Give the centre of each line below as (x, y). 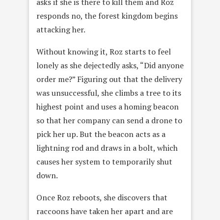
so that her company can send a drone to (109, 121)
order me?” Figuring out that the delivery (109, 79)
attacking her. (61, 30)
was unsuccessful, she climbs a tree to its (109, 93)
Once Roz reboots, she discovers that (102, 198)
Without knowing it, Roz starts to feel (104, 52)
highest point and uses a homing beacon (108, 107)
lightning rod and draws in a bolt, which (107, 148)
